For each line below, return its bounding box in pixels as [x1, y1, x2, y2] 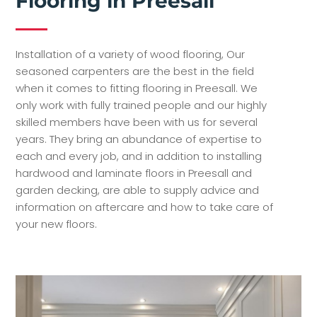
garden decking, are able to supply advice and [16, 182, 260, 197]
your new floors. [16, 216, 98, 231]
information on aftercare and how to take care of [16, 199, 274, 214]
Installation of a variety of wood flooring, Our [16, 46, 246, 62]
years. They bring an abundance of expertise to [16, 131, 263, 146]
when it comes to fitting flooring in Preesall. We [16, 80, 258, 96]
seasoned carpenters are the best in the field [16, 63, 255, 79]
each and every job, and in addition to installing [16, 148, 263, 163]
